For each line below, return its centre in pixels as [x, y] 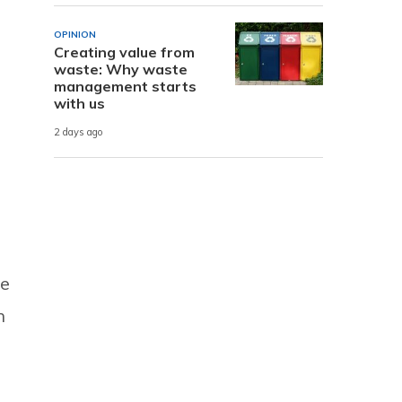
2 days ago [79, 132]
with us [79, 103]
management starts [125, 86]
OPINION [75, 34]
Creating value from [124, 52]
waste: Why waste [121, 69]
